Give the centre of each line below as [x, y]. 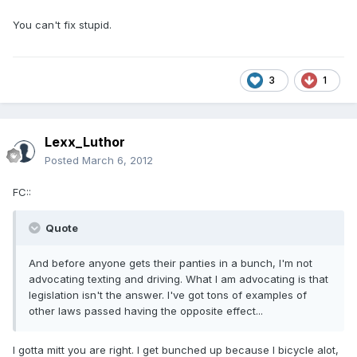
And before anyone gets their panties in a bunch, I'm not [171, 263]
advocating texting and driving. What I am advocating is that [178, 279]
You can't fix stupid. [62, 25]
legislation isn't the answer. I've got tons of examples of [168, 295]
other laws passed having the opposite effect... [146, 311]
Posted [63, 161]
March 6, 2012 [118, 161]
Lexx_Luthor [85, 142]
